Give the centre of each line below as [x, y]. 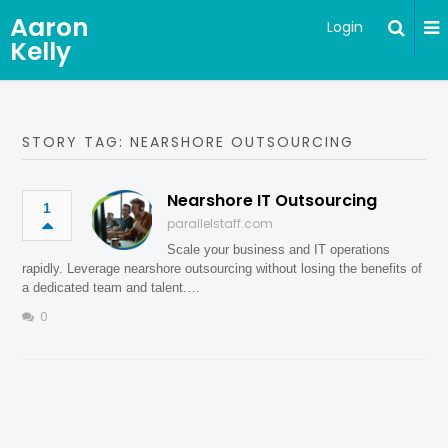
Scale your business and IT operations [279, 249]
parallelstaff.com [220, 223]
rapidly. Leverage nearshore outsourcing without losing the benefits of [222, 268]
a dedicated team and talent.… [111, 287]
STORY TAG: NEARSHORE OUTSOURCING [188, 142]
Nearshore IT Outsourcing [272, 200]
